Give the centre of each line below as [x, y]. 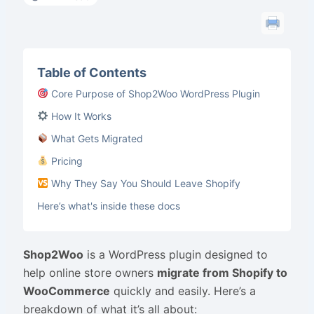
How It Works [80, 116]
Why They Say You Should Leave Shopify [144, 183]
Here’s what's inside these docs [110, 206]
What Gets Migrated [95, 138]
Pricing [65, 161]
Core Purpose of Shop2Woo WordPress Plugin [154, 94]
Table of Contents [91, 73]
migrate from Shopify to [222, 273]
